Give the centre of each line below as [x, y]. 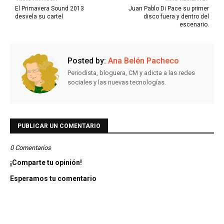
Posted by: [87, 61]
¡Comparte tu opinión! [46, 163]
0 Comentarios [30, 148]
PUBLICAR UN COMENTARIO [59, 126]
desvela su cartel [39, 17]
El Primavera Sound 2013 [49, 9]
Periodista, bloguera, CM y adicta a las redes [131, 73]
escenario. [194, 25]
